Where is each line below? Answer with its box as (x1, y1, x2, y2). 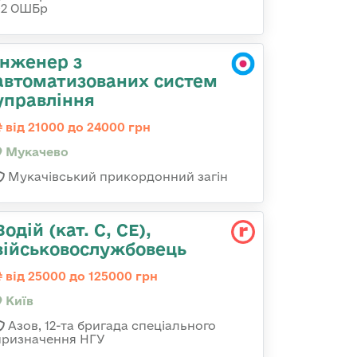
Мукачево (2, 145, 69, 159)
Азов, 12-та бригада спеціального (5, 319, 216, 332)
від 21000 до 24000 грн (2, 120, 151, 134)
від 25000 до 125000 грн (2, 269, 158, 283)
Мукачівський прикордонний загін (5, 170, 228, 183)
